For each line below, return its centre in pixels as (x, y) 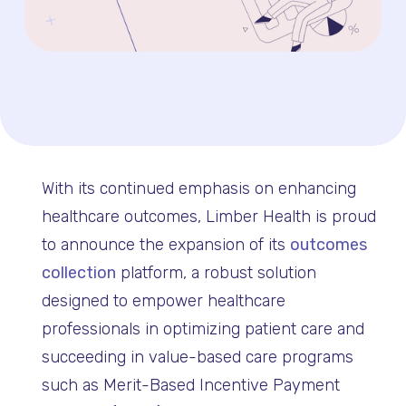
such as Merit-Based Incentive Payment (190, 386)
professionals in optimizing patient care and (203, 329)
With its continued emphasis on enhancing (198, 189)
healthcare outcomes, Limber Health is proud (208, 217)
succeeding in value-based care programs (197, 358)
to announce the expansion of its (165, 245)
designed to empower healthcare (163, 301)
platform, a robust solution (216, 273)
